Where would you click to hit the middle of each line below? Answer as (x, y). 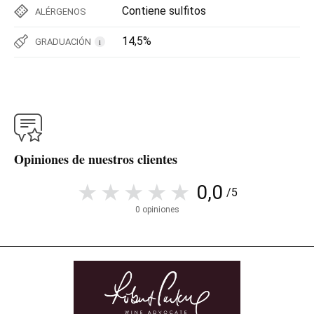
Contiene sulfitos (164, 11)
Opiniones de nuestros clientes (96, 159)
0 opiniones (157, 209)
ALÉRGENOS (61, 11)
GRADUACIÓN (63, 41)
